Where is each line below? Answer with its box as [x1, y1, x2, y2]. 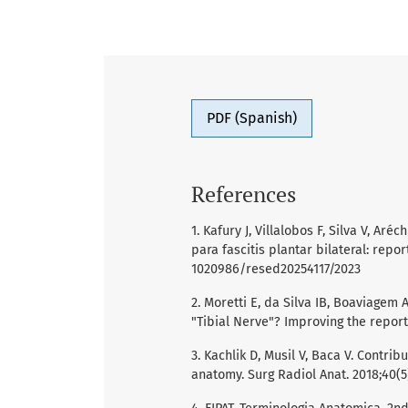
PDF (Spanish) [207, 109, 297, 127]
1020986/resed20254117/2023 [191, 261, 361, 278]
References [191, 179, 296, 209]
